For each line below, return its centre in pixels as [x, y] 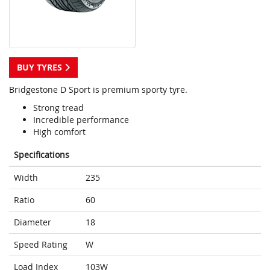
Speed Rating [41, 245]
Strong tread [58, 108]
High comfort [59, 132]
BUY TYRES [41, 67]
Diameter [33, 222]
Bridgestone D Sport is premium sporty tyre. [98, 90]
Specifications [42, 155]
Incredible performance [81, 120]
